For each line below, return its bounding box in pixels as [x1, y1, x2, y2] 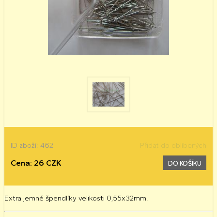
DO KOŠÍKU [168, 159, 201, 168]
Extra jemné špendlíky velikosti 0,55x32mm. [4, 194, 148, 203]
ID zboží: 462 [11, 141, 54, 150]
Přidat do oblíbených [139, 141, 206, 150]
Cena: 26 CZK [11, 157, 62, 168]
